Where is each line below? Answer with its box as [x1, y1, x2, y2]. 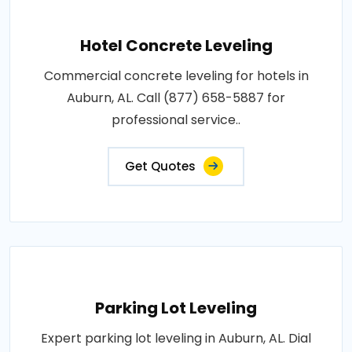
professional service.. [112, 111, 240, 130]
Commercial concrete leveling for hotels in [43, 67, 309, 86]
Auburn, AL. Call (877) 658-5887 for [67, 89, 285, 108]
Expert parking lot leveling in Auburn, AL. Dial [41, 329, 311, 348]
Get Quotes [125, 158, 196, 175]
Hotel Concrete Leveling [79, 35, 273, 57]
